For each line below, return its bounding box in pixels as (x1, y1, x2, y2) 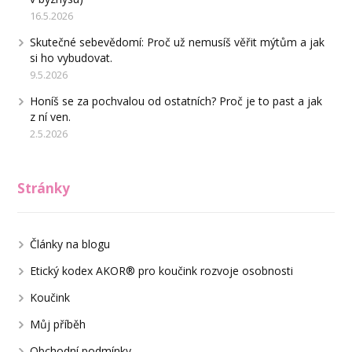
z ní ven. (30, 109, 71, 125)
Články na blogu (30, 236, 111, 252)
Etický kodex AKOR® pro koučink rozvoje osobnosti (30, 263, 294, 279)
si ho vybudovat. (30, 50, 113, 66)
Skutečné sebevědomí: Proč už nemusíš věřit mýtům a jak (30, 35, 325, 50)
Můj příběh (30, 317, 86, 332)
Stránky (17, 179, 71, 198)
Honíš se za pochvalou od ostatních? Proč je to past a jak (30, 93, 323, 109)
